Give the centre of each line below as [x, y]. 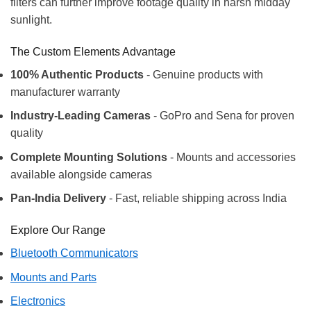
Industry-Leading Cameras [81, 116]
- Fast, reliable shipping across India [196, 199]
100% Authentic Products [77, 74]
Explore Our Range [58, 230]
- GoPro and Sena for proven [222, 116]
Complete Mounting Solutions [89, 157]
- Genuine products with [203, 74]
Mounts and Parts [53, 277]
